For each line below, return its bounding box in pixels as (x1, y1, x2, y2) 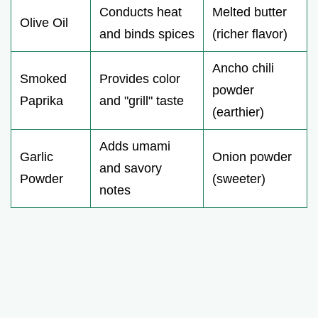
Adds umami (99, 139, 170, 154)
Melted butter (212, 5, 287, 20)
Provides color (99, 72, 180, 87)
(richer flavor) (212, 27, 287, 42)
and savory (99, 161, 162, 176)
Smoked (20, 72, 67, 87)
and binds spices (99, 27, 194, 42)
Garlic (20, 150, 53, 165)
